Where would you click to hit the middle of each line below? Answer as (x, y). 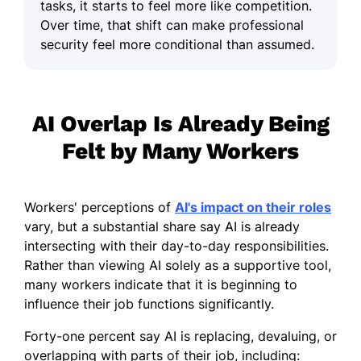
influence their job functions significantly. (149, 303)
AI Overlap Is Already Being (180, 123)
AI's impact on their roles (253, 207)
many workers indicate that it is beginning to (161, 284)
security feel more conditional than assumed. (177, 44)
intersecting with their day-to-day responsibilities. (176, 245)
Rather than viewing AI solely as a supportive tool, (178, 265)
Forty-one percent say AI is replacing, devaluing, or (180, 336)
